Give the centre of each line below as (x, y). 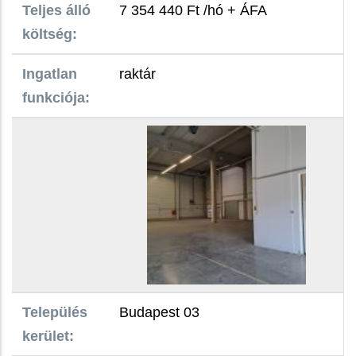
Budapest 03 (160, 313)
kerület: (48, 337)
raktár (138, 74)
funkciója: (56, 98)
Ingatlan (49, 74)
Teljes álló (56, 11)
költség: (49, 35)
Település (54, 313)
